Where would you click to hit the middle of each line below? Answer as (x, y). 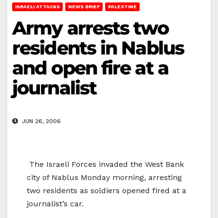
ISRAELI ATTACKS (37, 6)
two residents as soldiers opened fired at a (107, 191)
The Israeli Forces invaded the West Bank (107, 164)
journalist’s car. (55, 204)
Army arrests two (90, 28)
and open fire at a (90, 68)
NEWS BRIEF (84, 6)
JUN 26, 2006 (40, 121)
